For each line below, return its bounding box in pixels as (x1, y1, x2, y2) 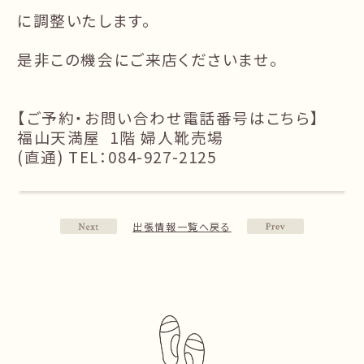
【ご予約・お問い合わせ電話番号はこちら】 (17, 106, 320, 129)
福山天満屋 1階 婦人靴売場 (17, 126, 225, 149)
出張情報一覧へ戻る (132, 219, 232, 234)
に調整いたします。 (17, 9, 152, 32)
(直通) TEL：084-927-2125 (17, 145, 217, 168)
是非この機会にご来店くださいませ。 (17, 48, 279, 71)
